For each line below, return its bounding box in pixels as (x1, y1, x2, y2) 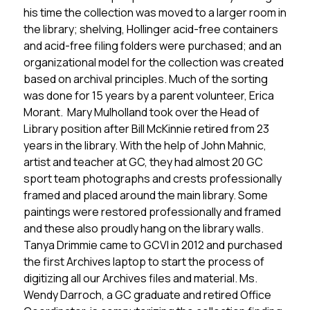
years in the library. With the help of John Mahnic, (23, 138, 266, 153)
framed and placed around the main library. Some (23, 188, 268, 203)
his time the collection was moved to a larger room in (23, 5, 286, 20)
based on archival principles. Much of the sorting (23, 71, 268, 86)
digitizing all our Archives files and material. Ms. (23, 271, 257, 286)
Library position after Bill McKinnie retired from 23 (23, 121, 269, 136)
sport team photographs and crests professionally (23, 171, 282, 186)
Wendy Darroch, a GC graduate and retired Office (23, 287, 271, 302)
